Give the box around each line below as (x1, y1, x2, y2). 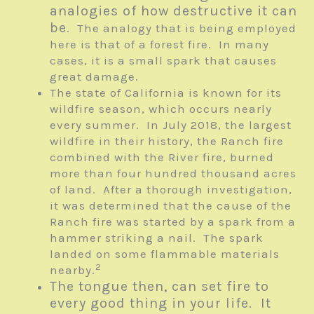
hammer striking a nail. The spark (50, 231, 264, 245)
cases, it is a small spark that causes (50, 53, 277, 68)
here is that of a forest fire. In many (50, 37, 269, 52)
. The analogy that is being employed (67, 21, 296, 36)
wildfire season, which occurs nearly (50, 102, 272, 116)
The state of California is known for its (50, 86, 282, 100)
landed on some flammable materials (50, 247, 280, 261)
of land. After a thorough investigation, (50, 182, 292, 197)
